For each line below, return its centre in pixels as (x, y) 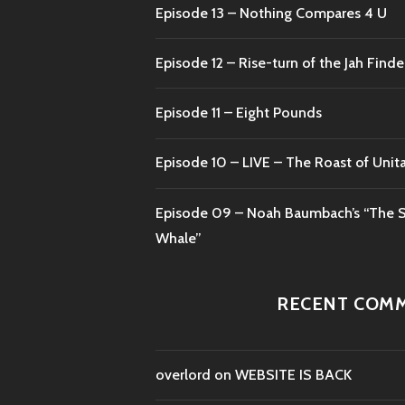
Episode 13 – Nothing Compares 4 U (271, 13)
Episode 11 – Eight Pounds (239, 113)
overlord (183, 374)
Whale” (179, 238)
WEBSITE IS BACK (293, 374)
